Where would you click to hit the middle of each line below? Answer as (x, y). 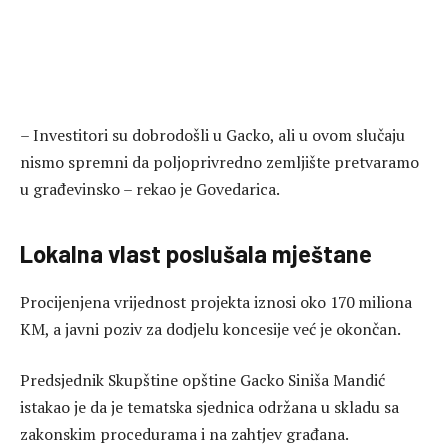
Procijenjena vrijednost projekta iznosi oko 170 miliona (216, 301)
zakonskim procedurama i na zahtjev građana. (184, 434)
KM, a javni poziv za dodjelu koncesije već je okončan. (210, 328)
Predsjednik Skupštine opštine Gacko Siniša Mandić (202, 380)
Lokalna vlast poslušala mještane (196, 253)
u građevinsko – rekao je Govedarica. (150, 189)
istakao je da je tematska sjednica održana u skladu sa (209, 407)
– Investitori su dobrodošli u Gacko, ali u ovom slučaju (212, 135)
